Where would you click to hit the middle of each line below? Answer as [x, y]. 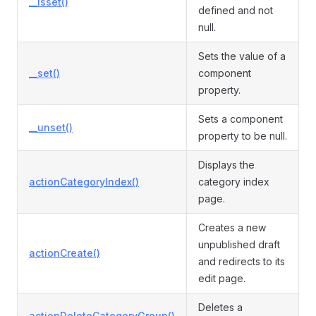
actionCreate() [65, 253]
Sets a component [241, 119]
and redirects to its [242, 261]
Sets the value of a [242, 56]
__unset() [51, 127]
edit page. [222, 278]
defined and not [236, 10]
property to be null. [243, 136]
